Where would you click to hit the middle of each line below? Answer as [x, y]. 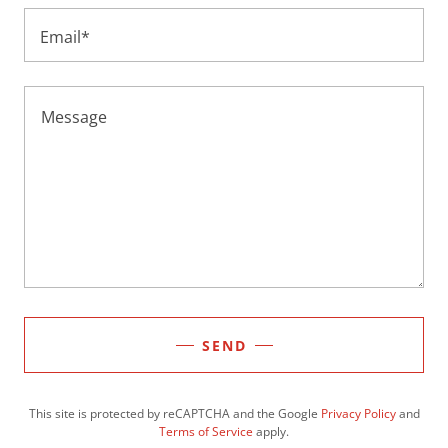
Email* [65, 36]
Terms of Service [206, 431]
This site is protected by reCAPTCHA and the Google [174, 413]
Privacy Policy [358, 413]
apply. [271, 431]
